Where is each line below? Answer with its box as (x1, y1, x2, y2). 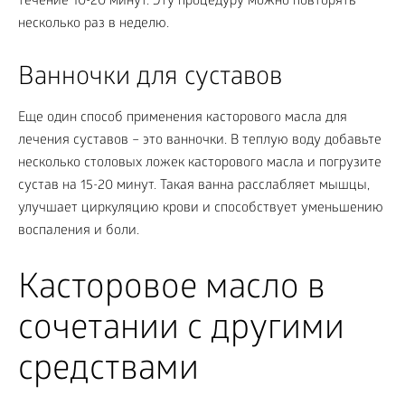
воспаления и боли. (18, 222, 139, 240)
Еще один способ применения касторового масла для (18, 109, 347, 127)
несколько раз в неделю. (18, 15, 169, 33)
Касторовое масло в (18, 269, 325, 311)
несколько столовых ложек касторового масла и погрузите (18, 155, 381, 172)
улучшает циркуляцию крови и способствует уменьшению (18, 200, 383, 217)
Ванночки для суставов (18, 63, 282, 94)
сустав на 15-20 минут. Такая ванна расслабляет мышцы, (18, 177, 370, 194)
